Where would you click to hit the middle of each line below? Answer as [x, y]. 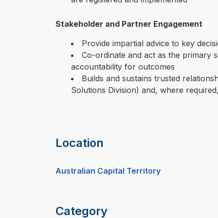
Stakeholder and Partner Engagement [129, 24]
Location [80, 143]
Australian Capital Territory [108, 171]
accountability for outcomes [123, 67]
